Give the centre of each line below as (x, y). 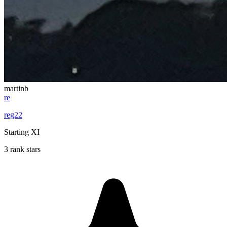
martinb (16, 88)
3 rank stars (22, 149)
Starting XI (22, 132)
